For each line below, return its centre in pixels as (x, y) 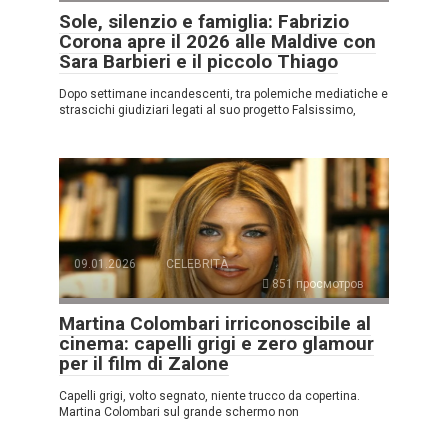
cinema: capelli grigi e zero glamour (216, 343)
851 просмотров (316, 283)
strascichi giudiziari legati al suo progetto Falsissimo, (207, 109)
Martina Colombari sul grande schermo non (179, 411)
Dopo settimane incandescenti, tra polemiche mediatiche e (223, 93)
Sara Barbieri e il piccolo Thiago (198, 61)
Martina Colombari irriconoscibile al (215, 323)
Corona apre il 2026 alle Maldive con (217, 41)
